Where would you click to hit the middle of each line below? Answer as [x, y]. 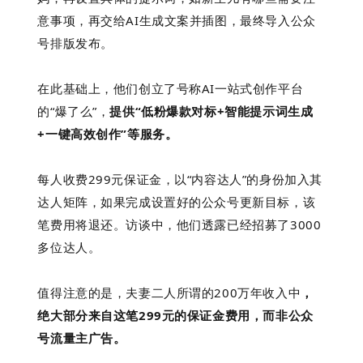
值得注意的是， [82, 292]
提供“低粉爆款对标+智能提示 [192, 111]
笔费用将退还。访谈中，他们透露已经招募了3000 [179, 224]
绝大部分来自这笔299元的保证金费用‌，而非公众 [175, 315]
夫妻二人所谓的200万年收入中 [214, 292]
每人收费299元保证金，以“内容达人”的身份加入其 [180, 179]
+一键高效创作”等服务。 [108, 133]
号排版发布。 [75, 43]
